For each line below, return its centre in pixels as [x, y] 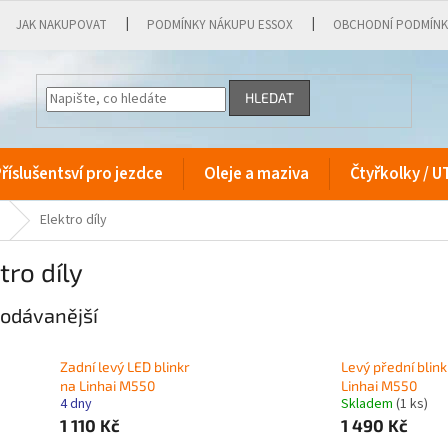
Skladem [368, 404]
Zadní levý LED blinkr [125, 367]
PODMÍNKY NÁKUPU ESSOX [220, 25]
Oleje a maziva [256, 174]
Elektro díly [73, 220]
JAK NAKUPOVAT [62, 25]
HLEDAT [270, 98]
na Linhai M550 [107, 386]
